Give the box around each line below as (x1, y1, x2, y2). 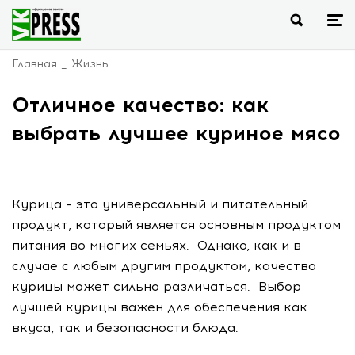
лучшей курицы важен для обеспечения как (12, 300, 307, 315)
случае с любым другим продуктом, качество (12, 258, 316, 273)
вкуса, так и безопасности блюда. (12, 320, 242, 335)
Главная (12, 57, 57, 71)
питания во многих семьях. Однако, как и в (12, 238, 301, 253)
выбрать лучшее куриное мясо (12, 120, 341, 146)
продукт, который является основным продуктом (12, 217, 341, 232)
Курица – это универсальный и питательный (12, 197, 308, 212)
